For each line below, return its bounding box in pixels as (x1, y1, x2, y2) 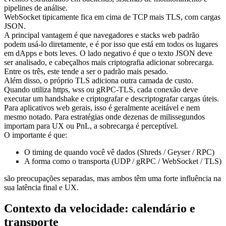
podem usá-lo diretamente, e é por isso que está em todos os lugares (4, 39, 218, 48)
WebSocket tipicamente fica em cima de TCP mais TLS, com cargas (4, 12, 220, 21)
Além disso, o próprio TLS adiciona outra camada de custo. (4, 76, 193, 85)
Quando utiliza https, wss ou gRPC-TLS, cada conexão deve (4, 85, 198, 94)
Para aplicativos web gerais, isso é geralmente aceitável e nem (4, 103, 200, 112)
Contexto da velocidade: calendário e (4, 202, 195, 215)
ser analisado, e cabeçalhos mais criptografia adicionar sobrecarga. (4, 58, 214, 67)
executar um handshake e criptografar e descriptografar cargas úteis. (4, 94, 219, 103)
